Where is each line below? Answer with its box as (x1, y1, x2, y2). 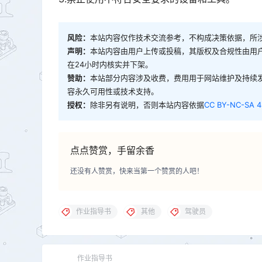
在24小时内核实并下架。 (67, 59, 153, 69)
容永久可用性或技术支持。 (67, 86, 158, 96)
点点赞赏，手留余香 (70, 144, 154, 156)
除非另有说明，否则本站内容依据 (90, 99, 204, 109)
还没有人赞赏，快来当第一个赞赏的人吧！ (70, 166, 204, 175)
